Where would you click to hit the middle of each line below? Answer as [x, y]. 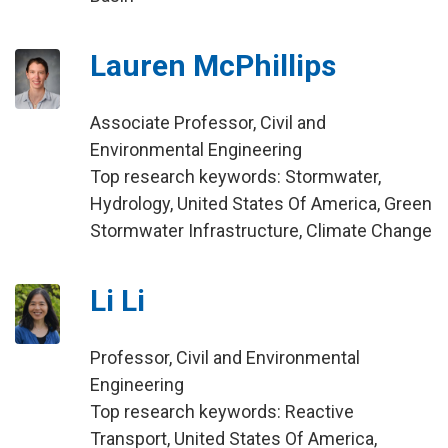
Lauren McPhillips [212, 65]
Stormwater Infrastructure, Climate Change [260, 230]
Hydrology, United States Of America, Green [260, 203]
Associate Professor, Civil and [207, 122]
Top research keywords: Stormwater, [235, 176]
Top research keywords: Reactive [221, 411]
